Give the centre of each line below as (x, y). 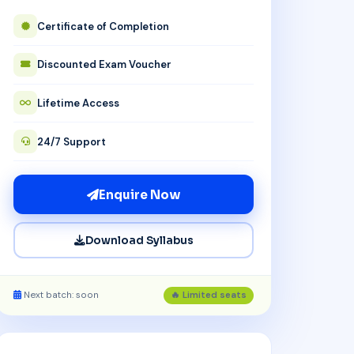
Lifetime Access (79, 103)
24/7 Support (72, 141)
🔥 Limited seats (208, 295)
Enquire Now (139, 194)
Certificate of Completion (104, 26)
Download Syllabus (139, 240)
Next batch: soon (60, 295)
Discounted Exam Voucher (105, 65)
